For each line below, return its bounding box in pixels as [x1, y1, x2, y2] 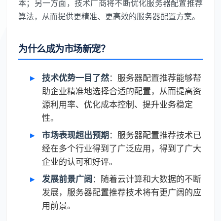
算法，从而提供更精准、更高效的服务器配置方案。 [18, 11, 200, 22]
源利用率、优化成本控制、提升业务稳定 [42, 100, 193, 110]
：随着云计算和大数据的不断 [92, 174, 201, 184]
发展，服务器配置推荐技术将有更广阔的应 [42, 187, 201, 198]
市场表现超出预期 [42, 130, 109, 141]
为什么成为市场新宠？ [18, 43, 110, 55]
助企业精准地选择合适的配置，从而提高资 [42, 86, 201, 97]
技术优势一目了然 [42, 73, 109, 83]
